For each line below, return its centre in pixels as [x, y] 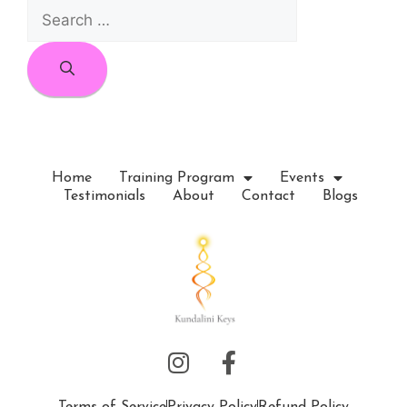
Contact [268, 196]
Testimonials [104, 196]
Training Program [176, 178]
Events [302, 178]
